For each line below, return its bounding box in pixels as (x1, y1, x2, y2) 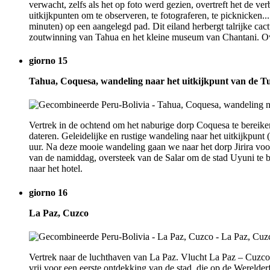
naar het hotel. (29, 163, 83, 174)
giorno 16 (29, 187, 67, 198)
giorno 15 (29, 55, 67, 66)
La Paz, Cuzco (29, 207, 89, 218)
